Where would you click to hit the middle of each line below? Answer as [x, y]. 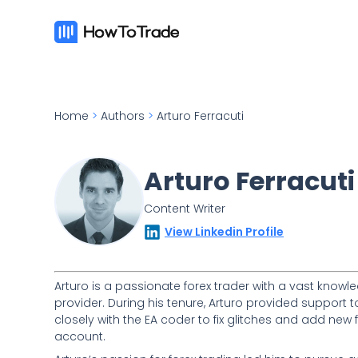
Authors [123, 116]
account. [80, 336]
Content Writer [185, 209]
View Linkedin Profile [224, 232]
